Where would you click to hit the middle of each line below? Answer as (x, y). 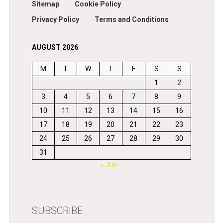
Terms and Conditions (131, 20)
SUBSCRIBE (57, 211)
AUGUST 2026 (55, 48)
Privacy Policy (55, 20)
